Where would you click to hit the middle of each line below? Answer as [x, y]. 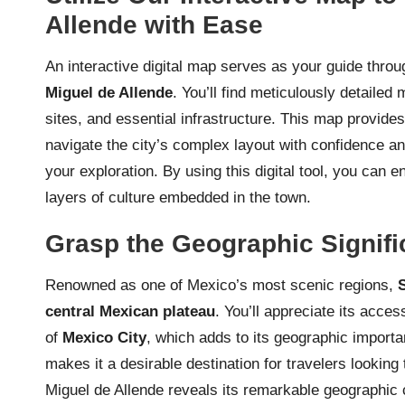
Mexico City [104, 338]
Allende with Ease [154, 25]
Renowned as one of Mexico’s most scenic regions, [221, 286]
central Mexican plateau [130, 312]
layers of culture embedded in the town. [178, 198]
